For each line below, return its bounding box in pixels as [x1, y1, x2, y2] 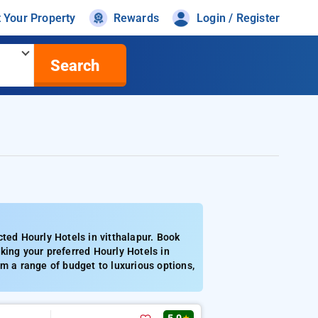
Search [50, 56, 99, 75]
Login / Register [197, 11, 280, 25]
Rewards [113, 11, 160, 25]
